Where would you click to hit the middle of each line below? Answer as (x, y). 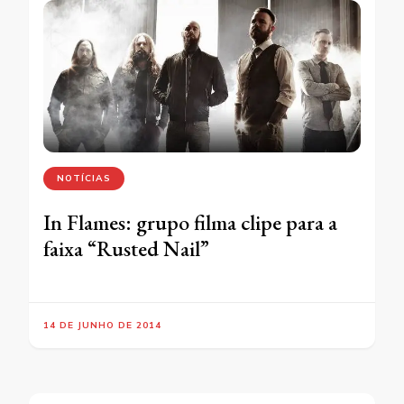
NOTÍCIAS (84, 178)
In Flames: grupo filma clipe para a (190, 222)
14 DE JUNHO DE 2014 (102, 325)
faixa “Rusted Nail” (126, 248)
